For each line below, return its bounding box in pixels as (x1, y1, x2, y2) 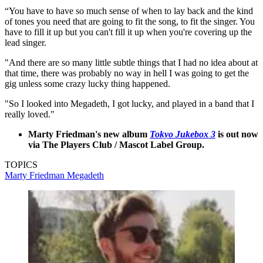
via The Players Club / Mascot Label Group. (28, 139, 204, 150)
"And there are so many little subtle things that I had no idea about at (5, 57, 258, 68)
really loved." (5, 109, 55, 119)
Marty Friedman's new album (28, 129, 150, 139)
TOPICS (5, 159, 38, 170)
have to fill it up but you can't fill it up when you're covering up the (5, 26, 252, 37)
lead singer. (5, 37, 46, 48)
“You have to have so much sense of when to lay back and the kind (5, 5, 253, 16)
